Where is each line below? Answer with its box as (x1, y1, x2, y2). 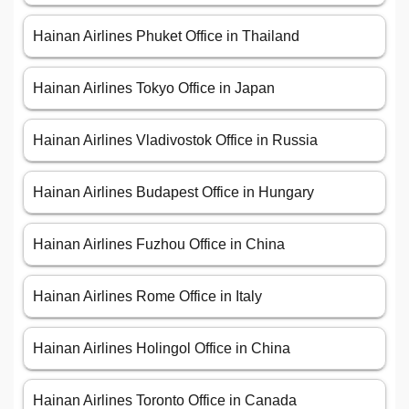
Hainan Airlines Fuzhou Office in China (33, 236, 285, 253)
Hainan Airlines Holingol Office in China (33, 341, 290, 357)
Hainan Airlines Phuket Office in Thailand (33, 28, 299, 45)
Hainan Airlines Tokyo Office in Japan (33, 80, 275, 97)
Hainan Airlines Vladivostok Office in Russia (33, 132, 318, 149)
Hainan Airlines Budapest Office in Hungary (33, 184, 314, 201)
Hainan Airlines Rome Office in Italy (33, 288, 262, 305)
